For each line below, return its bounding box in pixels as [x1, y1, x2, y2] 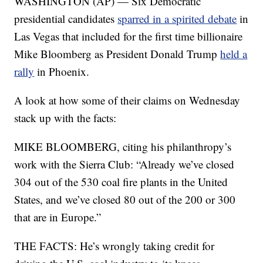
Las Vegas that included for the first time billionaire [14, 29, 243, 44]
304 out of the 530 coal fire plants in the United [14, 174, 228, 190]
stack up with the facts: [14, 110, 117, 126]
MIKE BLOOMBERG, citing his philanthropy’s [14, 139, 232, 154]
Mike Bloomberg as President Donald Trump [14, 46, 221, 62]
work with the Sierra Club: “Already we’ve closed [14, 157, 235, 172]
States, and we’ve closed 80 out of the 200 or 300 [14, 192, 236, 207]
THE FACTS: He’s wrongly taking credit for [14, 238, 215, 254]
